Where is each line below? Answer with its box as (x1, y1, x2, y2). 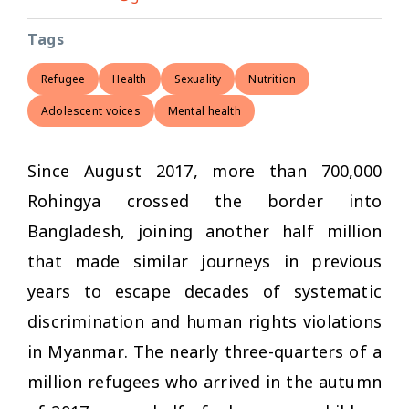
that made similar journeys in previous (27, 249, 382, 272)
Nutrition (248, 70, 297, 87)
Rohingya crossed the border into (27, 189, 382, 212)
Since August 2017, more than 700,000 (27, 159, 382, 182)
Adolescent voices (41, 102, 141, 119)
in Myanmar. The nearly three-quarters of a (27, 340, 382, 362)
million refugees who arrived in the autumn (27, 370, 382, 393)
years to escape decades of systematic (27, 279, 382, 302)
